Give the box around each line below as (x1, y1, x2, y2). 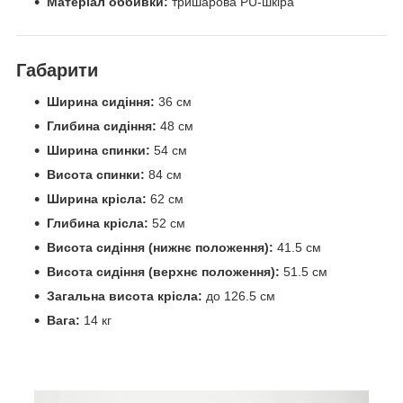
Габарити (16, 59, 98, 80)
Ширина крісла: (47, 192, 147, 207)
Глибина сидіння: (47, 119, 157, 134)
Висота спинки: (47, 167, 145, 183)
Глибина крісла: (47, 216, 148, 231)
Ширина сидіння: (47, 94, 155, 110)
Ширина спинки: (47, 143, 150, 158)
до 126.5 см (202, 289, 275, 304)
